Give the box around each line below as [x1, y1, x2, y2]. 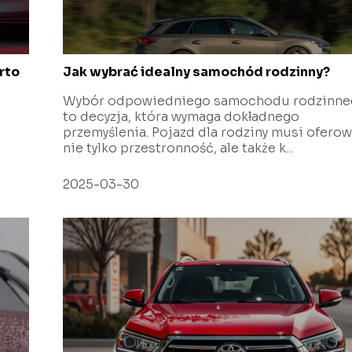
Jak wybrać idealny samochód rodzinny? [63, 63, 331, 80]
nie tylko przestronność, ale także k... [63, 139, 294, 156]
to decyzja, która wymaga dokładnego [63, 108, 300, 125]
